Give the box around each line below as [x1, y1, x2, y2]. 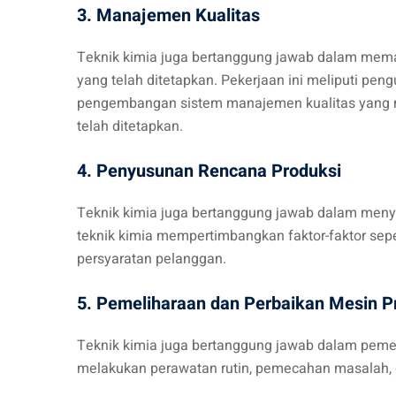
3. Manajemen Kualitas [77, 3, 260, 28]
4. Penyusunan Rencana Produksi [77, 158, 341, 184]
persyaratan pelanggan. [77, 248, 226, 270]
